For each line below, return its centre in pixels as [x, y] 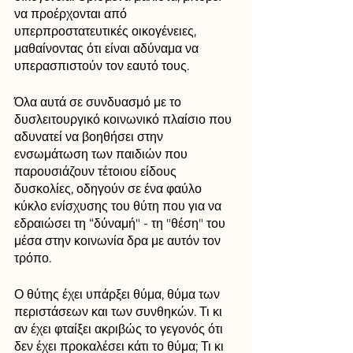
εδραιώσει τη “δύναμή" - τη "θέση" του [121, 223]
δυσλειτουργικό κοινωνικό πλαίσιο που [124, 119]
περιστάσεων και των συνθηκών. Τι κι [120, 311]
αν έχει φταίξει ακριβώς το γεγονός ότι [120, 329]
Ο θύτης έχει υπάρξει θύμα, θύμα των [119, 294]
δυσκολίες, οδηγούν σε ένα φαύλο [110, 188]
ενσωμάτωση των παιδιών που [102, 154]
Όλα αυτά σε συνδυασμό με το [99, 102]
